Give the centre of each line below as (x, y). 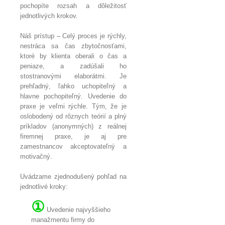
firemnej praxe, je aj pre (73, 136)
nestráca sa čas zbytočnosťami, (73, 46)
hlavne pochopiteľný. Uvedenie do (73, 96)
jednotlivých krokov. (49, 16)
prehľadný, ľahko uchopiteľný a (73, 86)
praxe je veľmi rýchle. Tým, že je (73, 106)
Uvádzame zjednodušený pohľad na (73, 176)
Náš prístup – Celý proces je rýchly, (73, 36)
